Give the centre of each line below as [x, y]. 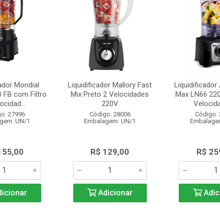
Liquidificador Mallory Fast [110, 85]
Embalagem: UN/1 [110, 121]
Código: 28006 [110, 114]
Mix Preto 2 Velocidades [110, 94]
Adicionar [114, 193]
